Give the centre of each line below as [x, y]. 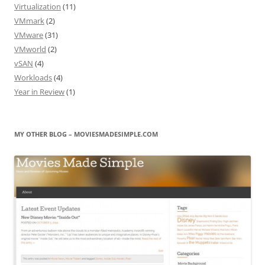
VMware [29, 35]
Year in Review [39, 92]
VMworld [30, 49]
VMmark [29, 21]
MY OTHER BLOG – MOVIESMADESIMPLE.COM [86, 134]
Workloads [33, 78]
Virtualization [38, 7]
